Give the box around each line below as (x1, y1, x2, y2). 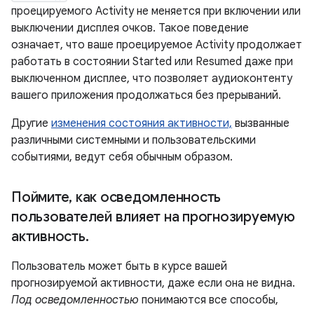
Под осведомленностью (11, 293, 139, 308)
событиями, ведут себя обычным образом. (11, 150, 233, 165)
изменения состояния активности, (51, 116, 232, 131)
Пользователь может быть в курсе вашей (11, 259, 227, 274)
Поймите (11, 189, 69, 207)
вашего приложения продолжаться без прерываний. (11, 88, 281, 103)
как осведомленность (72, 189, 221, 207)
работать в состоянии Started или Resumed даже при (11, 55, 293, 69)
